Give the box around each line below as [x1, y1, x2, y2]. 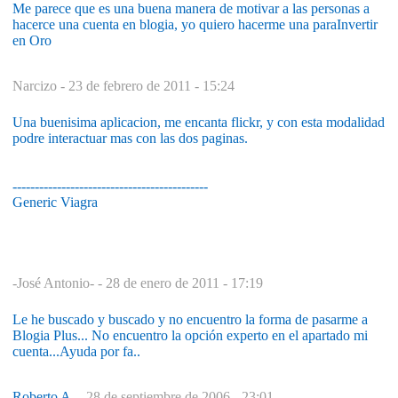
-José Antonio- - [12, 275, 106, 291]
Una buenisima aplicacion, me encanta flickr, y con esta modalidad [12, 114, 385, 130]
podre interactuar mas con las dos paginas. [12, 130, 248, 146]
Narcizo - [12, 77, 68, 93]
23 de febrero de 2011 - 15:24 [68, 77, 235, 93]
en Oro [12, 32, 52, 48]
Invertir [337, 16, 378, 32]
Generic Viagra [12, 194, 98, 210]
